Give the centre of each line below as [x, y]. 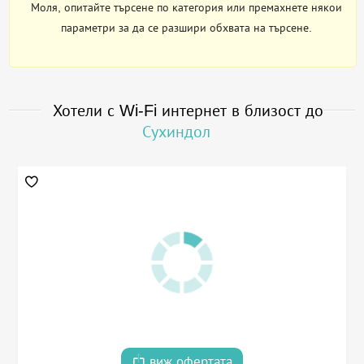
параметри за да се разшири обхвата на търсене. [186, 28]
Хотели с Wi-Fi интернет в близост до [188, 111]
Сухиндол [176, 132]
